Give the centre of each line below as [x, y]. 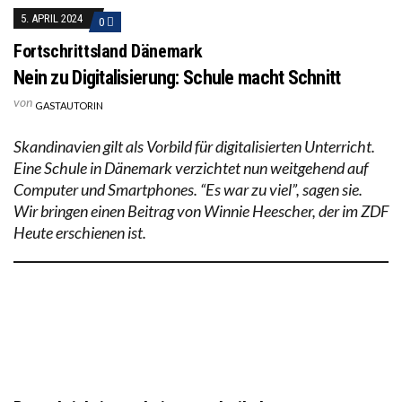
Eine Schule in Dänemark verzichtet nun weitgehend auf [191, 167]
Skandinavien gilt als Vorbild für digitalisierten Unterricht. [194, 146]
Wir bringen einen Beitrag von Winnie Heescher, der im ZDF [201, 210]
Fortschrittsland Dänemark [108, 51]
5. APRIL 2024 [52, 18]
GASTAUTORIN [69, 105]
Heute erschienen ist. [80, 232]
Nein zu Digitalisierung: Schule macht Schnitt [177, 77]
